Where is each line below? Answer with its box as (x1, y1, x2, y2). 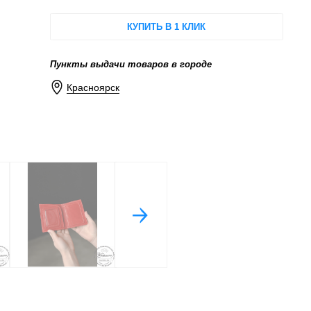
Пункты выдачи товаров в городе (49, 58, 212, 69)
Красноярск (67, 82, 120, 94)
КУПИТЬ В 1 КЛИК (127, 21, 206, 32)
